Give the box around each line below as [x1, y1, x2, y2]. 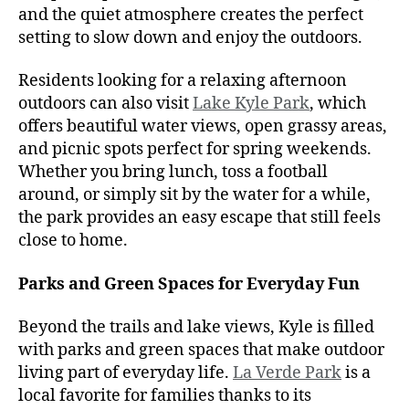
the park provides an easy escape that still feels [18, 207, 381, 229]
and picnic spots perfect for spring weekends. [18, 139, 372, 161]
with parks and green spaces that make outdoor [18, 340, 384, 362]
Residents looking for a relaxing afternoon [18, 70, 347, 92]
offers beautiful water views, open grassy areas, [18, 116, 387, 138]
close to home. [18, 230, 128, 252]
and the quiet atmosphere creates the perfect [18, 4, 363, 26]
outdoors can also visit [18, 93, 193, 115]
